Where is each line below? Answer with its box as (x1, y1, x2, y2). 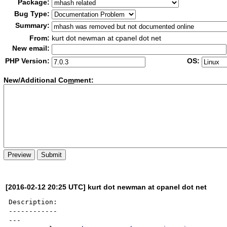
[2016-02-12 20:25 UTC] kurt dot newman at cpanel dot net (6, 182, 207, 191)
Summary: (15, 21, 50, 29)
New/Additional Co (4, 76, 68, 85)
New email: (12, 44, 50, 52)
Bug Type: (14, 10, 50, 18)
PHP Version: (5, 57, 50, 65)
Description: (9, 198, 58, 206)
